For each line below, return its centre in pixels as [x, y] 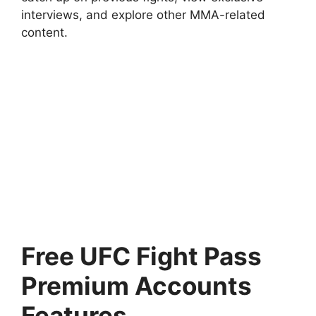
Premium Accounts [136, 286]
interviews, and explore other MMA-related [143, 14]
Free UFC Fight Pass [141, 256]
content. [44, 32]
